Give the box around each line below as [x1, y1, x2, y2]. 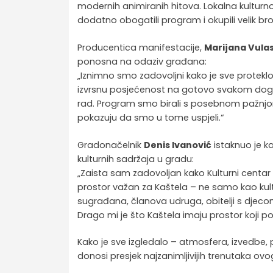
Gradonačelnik [77, 138, 144, 151]
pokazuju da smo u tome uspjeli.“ [77, 111, 224, 124]
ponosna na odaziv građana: [77, 55, 207, 68]
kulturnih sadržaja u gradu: [77, 152, 194, 165]
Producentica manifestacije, [77, 41, 205, 54]
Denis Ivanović [144, 138, 212, 151]
